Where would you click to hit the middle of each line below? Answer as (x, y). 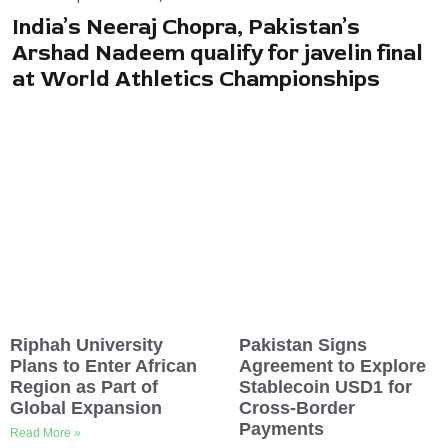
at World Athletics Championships (196, 78)
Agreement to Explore (332, 366)
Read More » (45, 433)
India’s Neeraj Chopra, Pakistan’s (186, 26)
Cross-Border (297, 408)
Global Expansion (86, 408)
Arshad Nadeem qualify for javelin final (217, 52)
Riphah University (86, 345)
